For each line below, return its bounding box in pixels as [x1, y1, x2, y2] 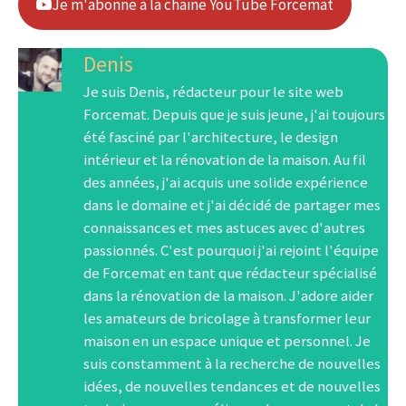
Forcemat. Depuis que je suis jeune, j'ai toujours [83, 104, 385, 125]
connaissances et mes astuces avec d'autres [83, 217, 365, 238]
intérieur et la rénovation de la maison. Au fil [83, 150, 366, 170]
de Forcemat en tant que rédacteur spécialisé [83, 263, 377, 284]
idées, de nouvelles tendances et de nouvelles [83, 376, 381, 397]
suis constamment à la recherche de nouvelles [83, 353, 381, 374]
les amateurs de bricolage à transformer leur [83, 308, 371, 329]
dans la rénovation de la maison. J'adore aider [83, 285, 373, 306]
